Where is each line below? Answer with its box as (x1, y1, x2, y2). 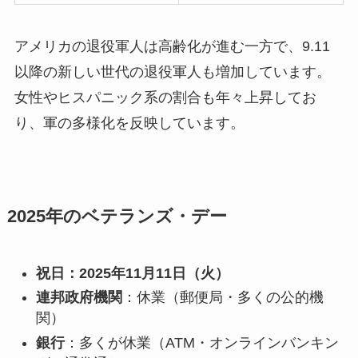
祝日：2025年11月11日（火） (35, 265, 229, 281)
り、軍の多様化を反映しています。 (14, 114, 245, 131)
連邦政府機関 (35, 289, 122, 306)
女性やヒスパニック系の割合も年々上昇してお (14, 89, 316, 105)
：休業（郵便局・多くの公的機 (121, 289, 324, 306)
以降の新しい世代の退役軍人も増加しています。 (14, 63, 331, 80)
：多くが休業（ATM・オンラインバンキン (64, 334, 339, 351)
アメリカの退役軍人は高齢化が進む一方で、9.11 (14, 38, 330, 54)
